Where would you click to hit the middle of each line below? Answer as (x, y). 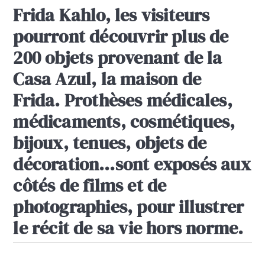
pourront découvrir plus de (121, 37)
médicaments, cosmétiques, (124, 122)
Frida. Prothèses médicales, (123, 101)
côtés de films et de (90, 186)
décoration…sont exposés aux (132, 164)
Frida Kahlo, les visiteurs (112, 15)
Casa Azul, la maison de (107, 79)
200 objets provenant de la (118, 58)
